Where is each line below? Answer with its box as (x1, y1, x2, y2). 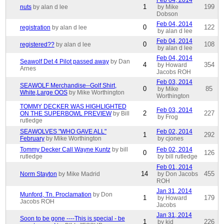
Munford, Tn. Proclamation (19, 191, 91, 198)
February (19, 135, 44, 142)
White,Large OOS (19, 89, 67, 96)
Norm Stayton (19, 170, 57, 178)
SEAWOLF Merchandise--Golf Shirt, (19, 82, 116, 89)
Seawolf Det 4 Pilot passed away (19, 58, 109, 65)
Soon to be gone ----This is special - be (19, 215, 125, 222)
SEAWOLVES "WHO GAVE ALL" (19, 128, 106, 135)
